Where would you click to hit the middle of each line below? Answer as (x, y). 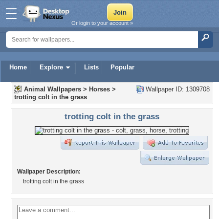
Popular (122, 67)
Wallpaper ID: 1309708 (177, 89)
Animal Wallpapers (53, 89)
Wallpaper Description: (49, 172)
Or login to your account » (102, 23)
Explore (51, 67)
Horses (99, 89)
